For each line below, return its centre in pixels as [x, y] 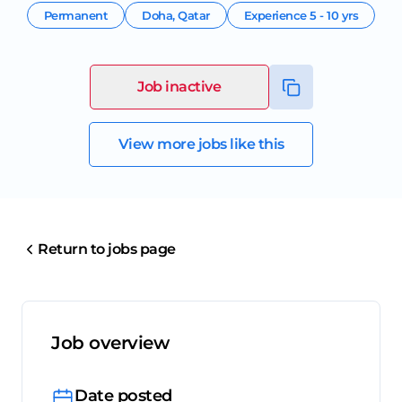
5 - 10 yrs [334, 15]
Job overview [110, 343]
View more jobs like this [201, 144]
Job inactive [179, 87]
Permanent [76, 15]
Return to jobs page [107, 249]
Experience [277, 15]
